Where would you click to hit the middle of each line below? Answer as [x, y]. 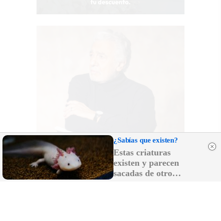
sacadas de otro [143, 173]
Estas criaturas [142, 152]
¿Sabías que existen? [146, 140]
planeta [128, 184]
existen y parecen [146, 163]
